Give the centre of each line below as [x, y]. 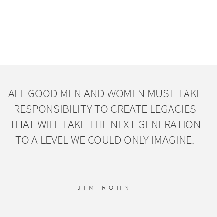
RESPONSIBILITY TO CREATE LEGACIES [105, 109]
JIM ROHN [105, 188]
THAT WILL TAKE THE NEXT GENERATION [105, 124]
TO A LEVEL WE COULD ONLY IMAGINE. [105, 140]
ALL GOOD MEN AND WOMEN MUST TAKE [105, 93]
